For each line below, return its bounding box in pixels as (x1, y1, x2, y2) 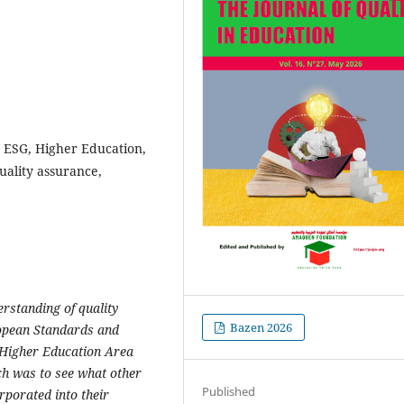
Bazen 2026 (227, 318, 293, 335)
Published (202, 382, 256, 399)
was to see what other (13, 363, 142, 381)
